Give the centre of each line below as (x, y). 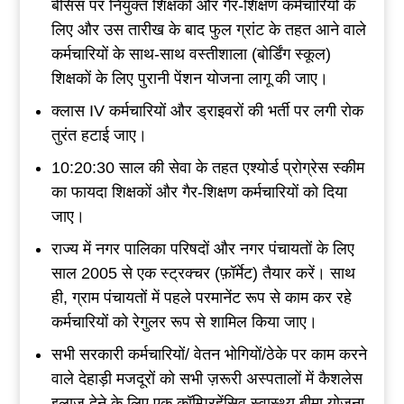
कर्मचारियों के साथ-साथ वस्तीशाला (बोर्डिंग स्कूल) (191, 54)
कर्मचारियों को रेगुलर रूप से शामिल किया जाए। (184, 321)
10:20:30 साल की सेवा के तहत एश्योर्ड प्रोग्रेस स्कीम (207, 167)
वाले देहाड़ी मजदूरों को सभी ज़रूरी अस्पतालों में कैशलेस (207, 378)
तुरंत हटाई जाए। (99, 135)
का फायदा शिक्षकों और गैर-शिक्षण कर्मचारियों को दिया (199, 192)
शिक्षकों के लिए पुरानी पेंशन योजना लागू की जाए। (189, 78)
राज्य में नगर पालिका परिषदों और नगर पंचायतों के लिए (202, 248)
